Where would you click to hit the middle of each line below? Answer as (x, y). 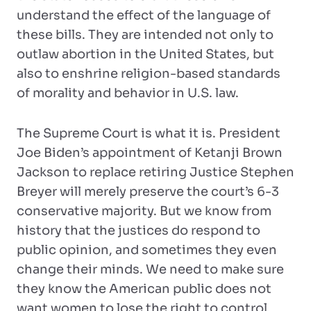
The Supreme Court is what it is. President (149, 133)
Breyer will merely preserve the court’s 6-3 (148, 192)
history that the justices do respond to (138, 230)
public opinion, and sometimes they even (147, 250)
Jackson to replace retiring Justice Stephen (155, 172)
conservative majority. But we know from (144, 211)
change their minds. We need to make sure (150, 269)
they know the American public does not (144, 289)
